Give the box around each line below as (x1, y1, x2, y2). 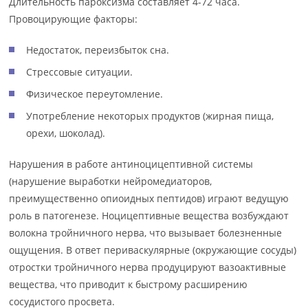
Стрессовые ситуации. (26, 65, 133, 78)
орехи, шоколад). (26, 126, 106, 140)
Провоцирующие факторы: (9, 12, 138, 25)
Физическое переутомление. (26, 87, 164, 100)
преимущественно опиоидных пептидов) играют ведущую (9, 192, 289, 205)
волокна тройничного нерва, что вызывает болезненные (9, 226, 283, 239)
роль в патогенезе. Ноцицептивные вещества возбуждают (9, 209, 289, 222)
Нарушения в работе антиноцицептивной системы (9, 157, 254, 170)
